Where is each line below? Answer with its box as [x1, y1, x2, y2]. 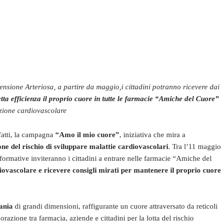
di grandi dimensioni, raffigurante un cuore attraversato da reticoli [13, 202, 218, 210]
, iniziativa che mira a [119, 131, 185, 139]
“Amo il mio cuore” [55, 131, 119, 139]
